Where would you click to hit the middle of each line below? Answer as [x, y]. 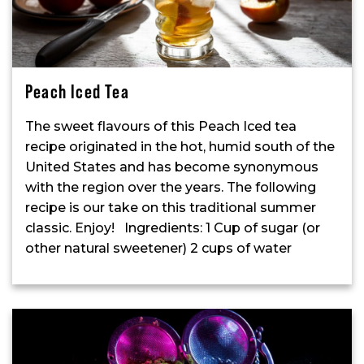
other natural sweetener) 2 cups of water [158, 248]
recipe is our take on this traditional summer [171, 207]
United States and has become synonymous [172, 167]
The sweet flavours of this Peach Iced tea [161, 126]
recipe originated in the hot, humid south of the [180, 146]
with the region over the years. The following [171, 187]
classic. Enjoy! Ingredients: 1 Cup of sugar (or [173, 227]
